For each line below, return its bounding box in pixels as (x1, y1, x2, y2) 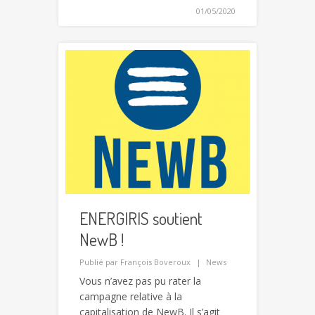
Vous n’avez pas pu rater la (79, 274, 201, 288)
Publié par (79, 256, 120, 267)
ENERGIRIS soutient (79, 207, 202, 229)
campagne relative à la (79, 289, 182, 303)
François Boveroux (120, 256, 191, 267)
